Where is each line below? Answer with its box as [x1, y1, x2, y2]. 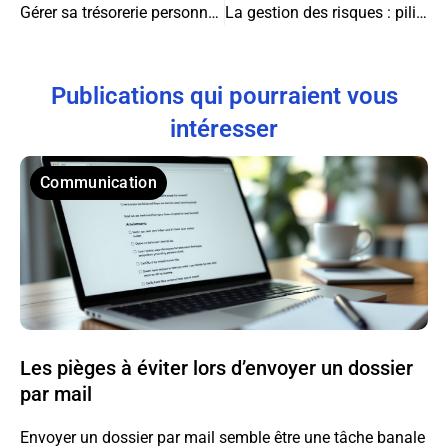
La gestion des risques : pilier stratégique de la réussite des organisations [415, 2, 427, 22]
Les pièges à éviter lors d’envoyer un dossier [20, 355, 413, 380]
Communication [40, 172, 157, 192]
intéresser [170, 114, 278, 143]
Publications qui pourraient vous [50, 81, 398, 110]
